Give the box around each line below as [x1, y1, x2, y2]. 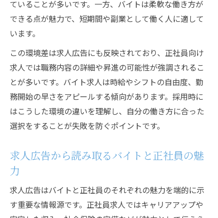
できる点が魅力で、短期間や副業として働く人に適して [10, 13, 204, 24]
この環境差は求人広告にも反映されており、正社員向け [10, 47, 204, 58]
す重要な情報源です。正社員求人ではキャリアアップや [10, 199, 203, 210]
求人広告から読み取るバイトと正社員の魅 [10, 147, 204, 163]
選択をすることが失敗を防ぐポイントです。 [10, 120, 164, 131]
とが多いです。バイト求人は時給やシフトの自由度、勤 [10, 76, 203, 88]
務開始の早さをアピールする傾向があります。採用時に [10, 91, 203, 102]
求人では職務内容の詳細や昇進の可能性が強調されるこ [10, 61, 204, 73]
